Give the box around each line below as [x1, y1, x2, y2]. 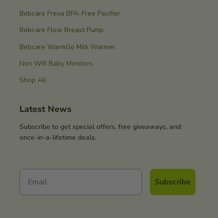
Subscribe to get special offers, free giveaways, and [19, 122, 181, 132]
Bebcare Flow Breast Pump [19, 25, 104, 35]
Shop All [19, 75, 46, 85]
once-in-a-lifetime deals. [19, 133, 96, 143]
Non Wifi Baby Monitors [19, 58, 93, 68]
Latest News [19, 103, 72, 115]
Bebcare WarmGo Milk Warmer [19, 42, 115, 52]
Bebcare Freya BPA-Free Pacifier [19, 9, 120, 18]
